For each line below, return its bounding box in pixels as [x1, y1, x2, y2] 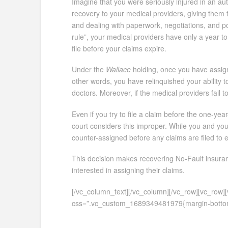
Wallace [105, 64, 131, 75]
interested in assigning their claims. [71, 165, 185, 176]
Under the [71, 64, 106, 75]
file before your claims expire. [71, 43, 166, 54]
